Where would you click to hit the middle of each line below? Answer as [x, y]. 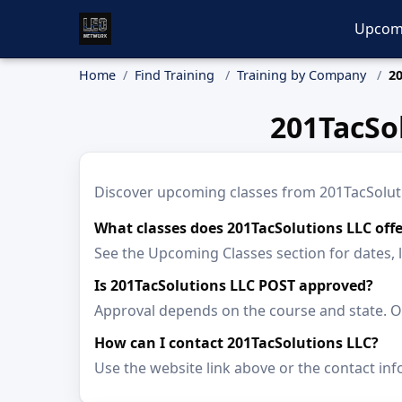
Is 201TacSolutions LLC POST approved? [234, 285]
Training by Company [301, 75]
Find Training [175, 75]
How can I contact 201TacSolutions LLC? [236, 343]
